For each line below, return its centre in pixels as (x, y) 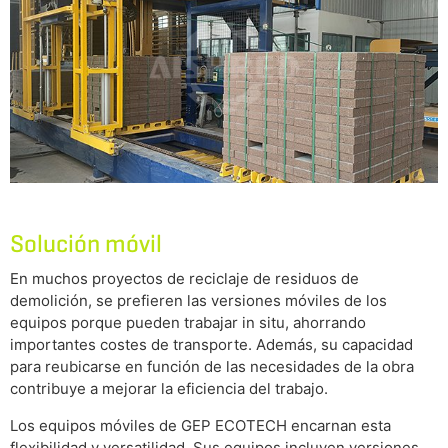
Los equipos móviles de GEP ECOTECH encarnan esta (200, 425)
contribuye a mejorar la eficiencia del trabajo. (169, 388)
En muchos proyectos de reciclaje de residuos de (184, 278)
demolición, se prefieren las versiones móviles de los (198, 300)
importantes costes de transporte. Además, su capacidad (211, 344)
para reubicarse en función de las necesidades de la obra (212, 366)
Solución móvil (86, 243)
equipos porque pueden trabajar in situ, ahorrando (188, 322)
